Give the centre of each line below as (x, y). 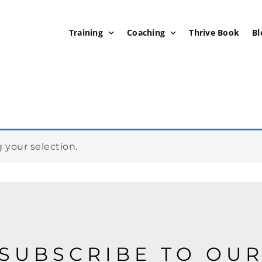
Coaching (146, 32)
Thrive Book (214, 32)
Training (86, 32)
